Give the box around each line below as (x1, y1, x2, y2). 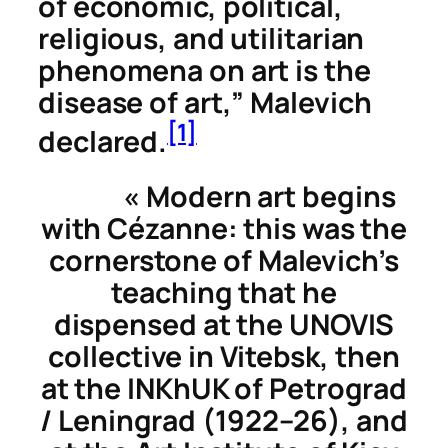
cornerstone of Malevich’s (49, 240, 399, 280)
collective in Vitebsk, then (48, 336, 400, 376)
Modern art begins (146, 176, 396, 216)
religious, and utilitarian (38, 18, 365, 58)
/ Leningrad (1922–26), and (40, 400, 408, 440)
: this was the (227, 208, 408, 248)
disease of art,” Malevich (38, 82, 372, 122)
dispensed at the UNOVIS (53, 304, 395, 344)
